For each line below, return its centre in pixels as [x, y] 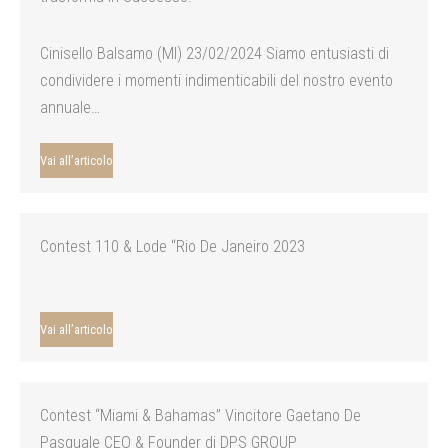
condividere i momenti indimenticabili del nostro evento [216, 80]
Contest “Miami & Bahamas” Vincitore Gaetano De [200, 415]
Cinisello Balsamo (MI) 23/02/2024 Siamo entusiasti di [214, 53]
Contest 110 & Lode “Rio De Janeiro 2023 [172, 246]
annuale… [70, 107]
